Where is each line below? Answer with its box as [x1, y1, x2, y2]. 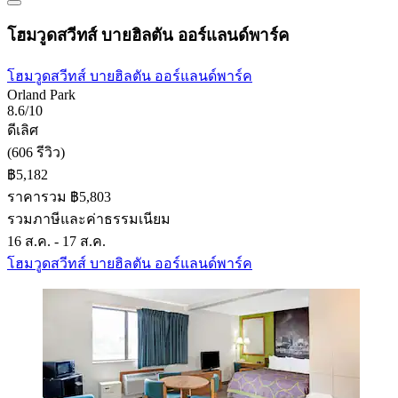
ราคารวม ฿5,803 [7, 189, 111, 205]
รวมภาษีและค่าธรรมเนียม [7, 211, 171, 227]
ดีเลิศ [7, 123, 38, 139]
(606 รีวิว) [7, 145, 65, 161]
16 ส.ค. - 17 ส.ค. [7, 234, 106, 250]
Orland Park [7, 87, 76, 103]
